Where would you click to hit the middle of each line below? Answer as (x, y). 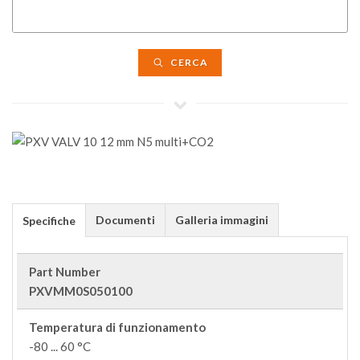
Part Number (65, 272)
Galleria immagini (222, 220)
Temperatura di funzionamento (117, 327)
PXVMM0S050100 (81, 291)
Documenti (125, 220)
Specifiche (49, 221)
